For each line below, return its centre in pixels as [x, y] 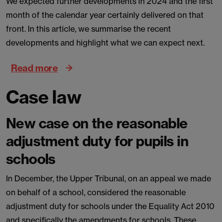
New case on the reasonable [97, 123]
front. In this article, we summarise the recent [88, 29]
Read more [34, 68]
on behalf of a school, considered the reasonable [96, 192]
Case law [44, 97]
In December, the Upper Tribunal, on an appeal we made [109, 178]
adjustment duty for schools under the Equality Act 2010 [110, 206]
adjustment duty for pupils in [97, 141]
